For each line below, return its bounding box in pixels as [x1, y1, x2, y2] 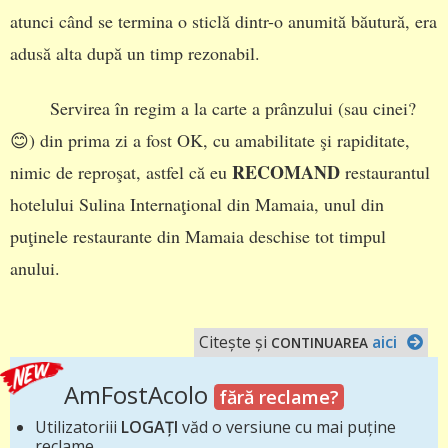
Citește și [199, 330, 271, 353]
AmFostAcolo [64, 377, 214, 411]
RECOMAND [232, 159, 340, 186]
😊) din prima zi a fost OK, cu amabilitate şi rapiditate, [10, 128, 410, 153]
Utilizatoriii [35, 415, 121, 438]
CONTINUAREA [271, 332, 368, 352]
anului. [10, 256, 60, 281]
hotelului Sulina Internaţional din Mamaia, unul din [10, 192, 384, 217]
